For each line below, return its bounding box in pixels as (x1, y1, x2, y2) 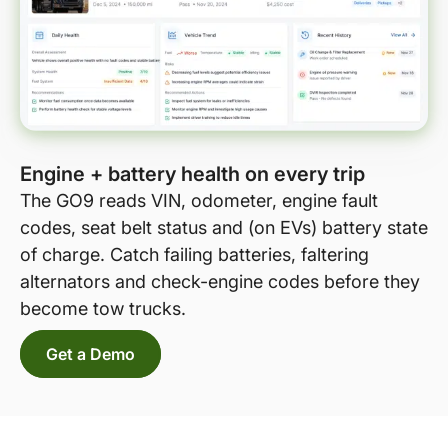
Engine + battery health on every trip (20, 161, 365, 186)
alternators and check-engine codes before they (20, 270, 420, 292)
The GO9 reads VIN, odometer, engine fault (20, 189, 378, 211)
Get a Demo (46, 343, 135, 364)
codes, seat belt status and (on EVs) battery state (20, 216, 428, 238)
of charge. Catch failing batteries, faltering (20, 243, 369, 265)
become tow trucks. (20, 297, 186, 319)
